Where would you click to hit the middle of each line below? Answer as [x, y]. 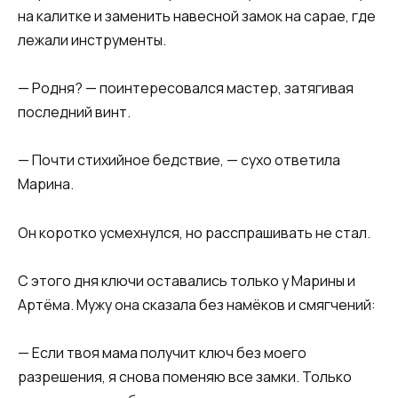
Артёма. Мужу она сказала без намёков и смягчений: [197, 304]
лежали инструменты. [92, 40]
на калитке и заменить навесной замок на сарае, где [197, 16]
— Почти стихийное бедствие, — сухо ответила [179, 160]
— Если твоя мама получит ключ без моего [162, 352]
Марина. [46, 184]
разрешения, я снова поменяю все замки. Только [185, 376]
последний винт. [74, 112]
